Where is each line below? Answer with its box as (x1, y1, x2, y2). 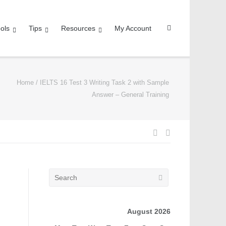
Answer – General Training (91, 90, 169, 98)
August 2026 (127, 207, 171, 216)
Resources (61, 24, 95, 32)
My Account (114, 24, 151, 32)
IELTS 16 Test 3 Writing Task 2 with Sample (39, 78, 169, 86)
